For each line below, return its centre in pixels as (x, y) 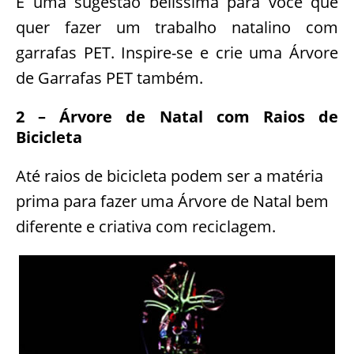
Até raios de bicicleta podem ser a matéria (169, 176)
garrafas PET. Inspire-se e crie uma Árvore (177, 53)
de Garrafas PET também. (109, 78)
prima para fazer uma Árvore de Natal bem (172, 201)
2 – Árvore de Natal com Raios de (177, 117)
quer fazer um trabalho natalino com (177, 28)
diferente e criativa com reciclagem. (146, 227)
